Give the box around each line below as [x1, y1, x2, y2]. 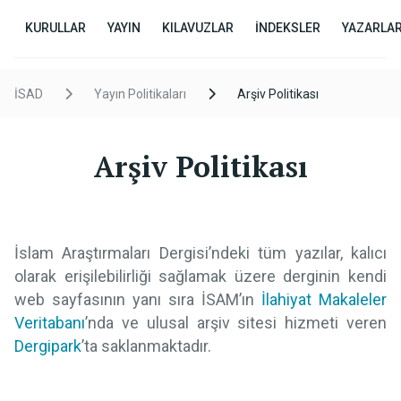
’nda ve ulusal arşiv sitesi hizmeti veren [85, 313, 387, 332]
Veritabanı [14, 313, 85, 332]
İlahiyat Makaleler [261, 290, 387, 309]
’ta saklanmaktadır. [81, 337, 211, 355]
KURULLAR [25, 20, 86, 35]
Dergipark [14, 337, 81, 355]
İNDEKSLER [255, 20, 320, 35]
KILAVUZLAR [162, 20, 234, 35]
